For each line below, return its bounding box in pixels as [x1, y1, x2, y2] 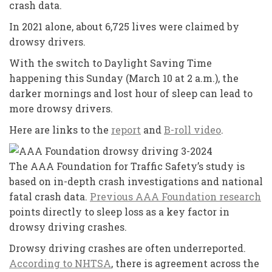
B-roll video [164, 123, 221, 136]
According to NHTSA [9, 257, 111, 270]
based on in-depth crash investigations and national [9, 175, 263, 188]
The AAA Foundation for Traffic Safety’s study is [9, 160, 245, 172]
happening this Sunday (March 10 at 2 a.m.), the [9, 72, 239, 84]
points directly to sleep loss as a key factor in [9, 205, 229, 218]
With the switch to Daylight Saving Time [9, 56, 212, 69]
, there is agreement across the [111, 257, 259, 270]
